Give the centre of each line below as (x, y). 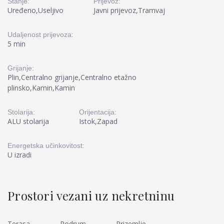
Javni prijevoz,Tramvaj (129, 10)
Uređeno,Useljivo (35, 10)
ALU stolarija (28, 121)
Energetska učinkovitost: (46, 145)
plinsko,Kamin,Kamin (41, 88)
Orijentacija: (98, 112)
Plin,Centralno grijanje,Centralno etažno (72, 77)
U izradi (19, 155)
